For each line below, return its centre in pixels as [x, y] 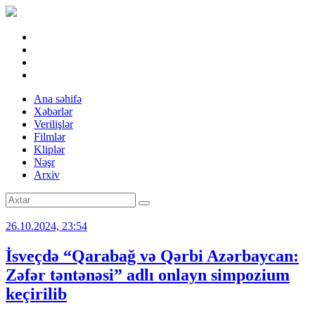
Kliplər [49, 149]
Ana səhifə [58, 99]
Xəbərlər [53, 111]
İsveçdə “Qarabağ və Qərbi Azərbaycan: [152, 256]
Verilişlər [53, 124]
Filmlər [50, 137]
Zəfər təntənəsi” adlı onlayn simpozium [148, 275]
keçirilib [36, 294]
